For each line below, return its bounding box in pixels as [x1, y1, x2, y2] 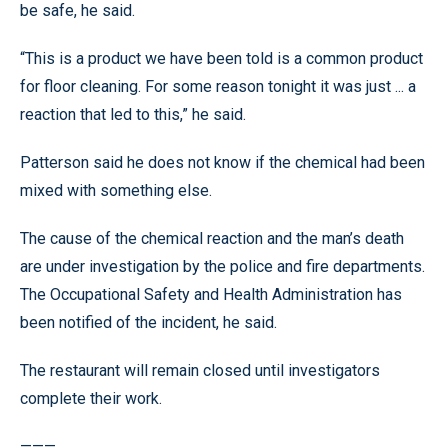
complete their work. [20, 388, 162, 408]
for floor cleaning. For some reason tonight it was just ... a [20, 76, 416, 96]
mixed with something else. [20, 180, 212, 200]
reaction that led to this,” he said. [20, 104, 246, 124]
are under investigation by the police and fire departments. [20, 256, 425, 276]
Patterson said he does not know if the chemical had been [20, 152, 425, 172]
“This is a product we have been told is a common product [20, 48, 423, 68]
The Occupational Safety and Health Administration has [20, 284, 402, 304]
